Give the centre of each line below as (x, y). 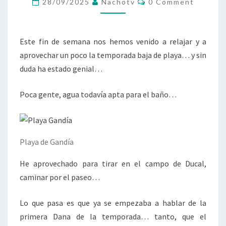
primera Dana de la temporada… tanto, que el (113, 216)
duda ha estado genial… (61, 69)
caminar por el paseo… (60, 177)
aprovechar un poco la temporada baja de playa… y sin (113, 55)
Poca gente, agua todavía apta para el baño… (98, 94)
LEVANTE (132, 27)
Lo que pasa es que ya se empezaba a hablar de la (113, 203)
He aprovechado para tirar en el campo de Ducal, (113, 163)
